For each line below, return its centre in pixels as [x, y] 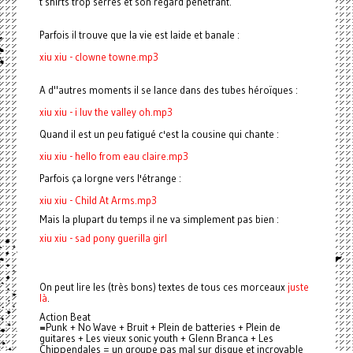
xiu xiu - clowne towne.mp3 [98, 57]
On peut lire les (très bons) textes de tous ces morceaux [163, 287]
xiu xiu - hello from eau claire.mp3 [113, 156]
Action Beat [65, 317]
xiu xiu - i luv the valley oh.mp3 [106, 112]
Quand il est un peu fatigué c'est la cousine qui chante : [159, 134]
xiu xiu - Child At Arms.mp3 [98, 201]
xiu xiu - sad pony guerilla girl [103, 238]
